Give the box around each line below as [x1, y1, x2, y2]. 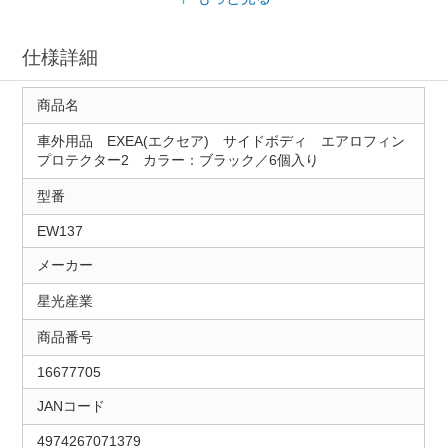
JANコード [36, 398, 105, 415]
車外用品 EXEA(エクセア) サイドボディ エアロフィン [36, 133, 405, 150]
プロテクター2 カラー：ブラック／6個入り [36, 152, 319, 169]
